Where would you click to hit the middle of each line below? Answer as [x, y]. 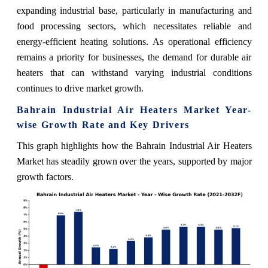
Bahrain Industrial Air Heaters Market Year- [134, 109]
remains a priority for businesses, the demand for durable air [134, 57]
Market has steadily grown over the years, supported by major [134, 161]
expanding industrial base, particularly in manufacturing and [134, 10]
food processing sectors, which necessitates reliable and [134, 26]
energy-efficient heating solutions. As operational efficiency [134, 41]
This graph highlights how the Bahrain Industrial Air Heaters [134, 145]
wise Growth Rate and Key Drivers [103, 124]
